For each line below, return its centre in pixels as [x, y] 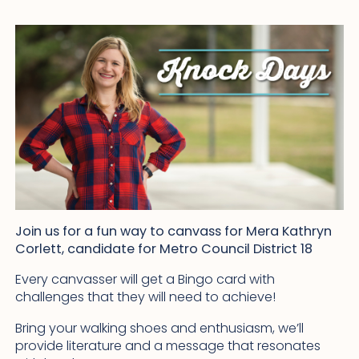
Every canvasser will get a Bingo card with [145, 280]
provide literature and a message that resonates [167, 345]
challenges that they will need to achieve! [145, 297]
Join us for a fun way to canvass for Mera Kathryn [173, 232]
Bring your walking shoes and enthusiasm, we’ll [159, 328]
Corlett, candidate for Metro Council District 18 [163, 249]
